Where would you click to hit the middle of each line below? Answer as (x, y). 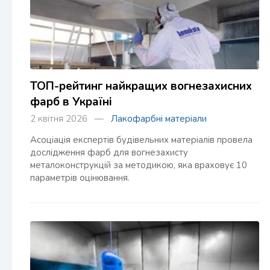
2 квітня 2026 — (71, 119)
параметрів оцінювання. (80, 178)
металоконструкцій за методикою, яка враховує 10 (139, 165)
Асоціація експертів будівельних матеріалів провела (141, 140)
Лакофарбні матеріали (159, 119)
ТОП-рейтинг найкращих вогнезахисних (141, 86)
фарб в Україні (71, 102)
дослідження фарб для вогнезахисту (109, 152)
